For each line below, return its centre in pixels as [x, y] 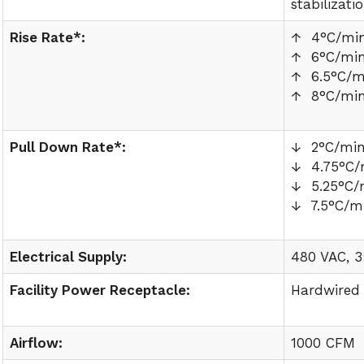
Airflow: [37, 343]
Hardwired [326, 290]
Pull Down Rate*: [68, 147]
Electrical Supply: [71, 257]
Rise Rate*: [48, 37]
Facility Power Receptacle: [100, 290]
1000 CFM [323, 343]
